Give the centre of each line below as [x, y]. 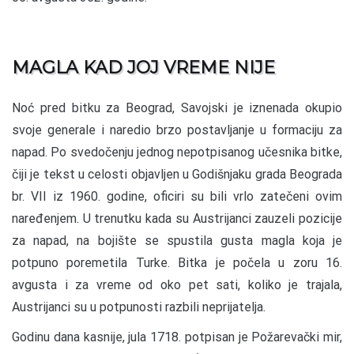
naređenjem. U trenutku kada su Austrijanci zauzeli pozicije [177, 218]
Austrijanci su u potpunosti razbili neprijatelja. [139, 307]
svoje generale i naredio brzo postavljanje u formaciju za [177, 130]
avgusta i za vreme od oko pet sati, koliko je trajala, [177, 284]
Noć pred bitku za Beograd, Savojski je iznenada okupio [177, 107]
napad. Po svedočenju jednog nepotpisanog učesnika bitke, [177, 152]
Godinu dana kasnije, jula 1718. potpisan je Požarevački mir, [177, 337]
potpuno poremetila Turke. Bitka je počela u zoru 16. [177, 262]
